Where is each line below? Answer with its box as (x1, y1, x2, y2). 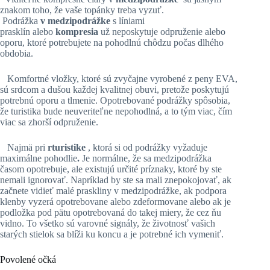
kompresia (55, 26, 101, 37)
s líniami (113, 15, 145, 26)
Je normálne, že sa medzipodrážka (80, 152, 212, 163)
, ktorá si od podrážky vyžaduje (88, 142, 207, 152)
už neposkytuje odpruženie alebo (101, 26, 225, 37)
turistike (52, 142, 88, 152)
